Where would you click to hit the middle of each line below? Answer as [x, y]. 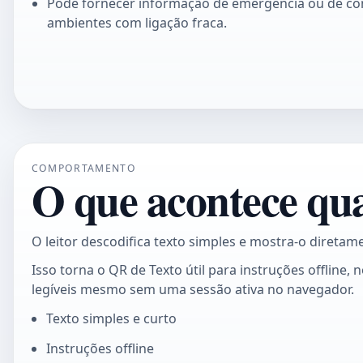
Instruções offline [100, 348]
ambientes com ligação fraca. [137, 23]
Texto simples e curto [111, 318]
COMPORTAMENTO [83, 169]
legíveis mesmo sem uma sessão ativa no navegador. [192, 290]
